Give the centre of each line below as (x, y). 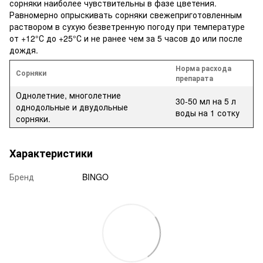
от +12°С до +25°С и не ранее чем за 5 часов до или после (126, 38)
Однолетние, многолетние (68, 95)
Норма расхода (203, 68)
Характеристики (51, 154)
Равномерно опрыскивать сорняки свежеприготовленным (126, 15)
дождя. (24, 50)
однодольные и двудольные (72, 107)
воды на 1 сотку (208, 113)
